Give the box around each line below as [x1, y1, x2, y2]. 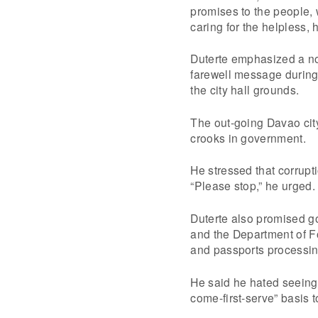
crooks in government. [190, 129, 306, 146]
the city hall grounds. [190, 82, 300, 98]
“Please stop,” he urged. [190, 177, 315, 194]
